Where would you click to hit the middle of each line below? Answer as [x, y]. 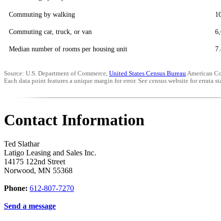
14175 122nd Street [35, 162]
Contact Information [74, 120]
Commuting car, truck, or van [50, 32]
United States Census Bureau [147, 74]
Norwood [19, 171]
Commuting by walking [42, 15]
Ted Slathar [22, 144]
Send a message [30, 206]
